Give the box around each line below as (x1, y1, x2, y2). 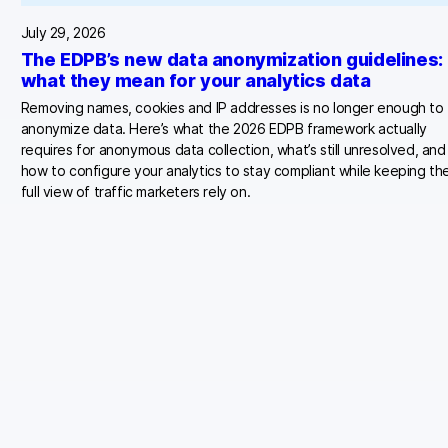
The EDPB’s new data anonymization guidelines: (20, 49, 443, 71)
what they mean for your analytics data (20, 70, 371, 92)
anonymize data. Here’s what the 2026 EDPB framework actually (20, 120, 427, 138)
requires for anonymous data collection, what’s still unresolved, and (20, 141, 446, 159)
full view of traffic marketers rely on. (20, 183, 251, 201)
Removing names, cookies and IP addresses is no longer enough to (20, 99, 444, 117)
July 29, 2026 (20, 24, 106, 42)
